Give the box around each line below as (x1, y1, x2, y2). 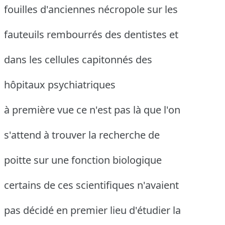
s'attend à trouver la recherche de (4, 128, 160, 142)
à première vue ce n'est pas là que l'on (4, 103, 180, 117)
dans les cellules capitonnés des (4, 53, 152, 67)
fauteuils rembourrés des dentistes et (4, 28, 178, 42)
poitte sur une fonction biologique (4, 153, 162, 167)
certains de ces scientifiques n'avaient (4, 178, 179, 192)
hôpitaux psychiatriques (4, 78, 116, 92)
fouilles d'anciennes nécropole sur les (4, 3, 178, 17)
